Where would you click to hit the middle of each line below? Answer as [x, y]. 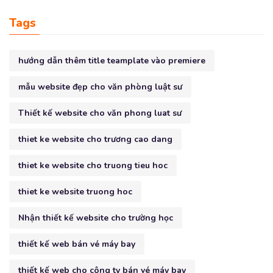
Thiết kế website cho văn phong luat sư [100, 113]
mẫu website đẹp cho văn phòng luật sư [100, 87]
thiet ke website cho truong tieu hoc [93, 165]
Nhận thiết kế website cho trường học [96, 218]
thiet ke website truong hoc [75, 191]
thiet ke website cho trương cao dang [95, 139]
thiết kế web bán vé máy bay [77, 244]
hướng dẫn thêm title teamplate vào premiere [112, 60]
